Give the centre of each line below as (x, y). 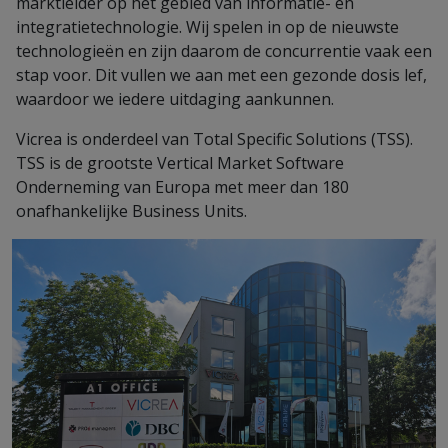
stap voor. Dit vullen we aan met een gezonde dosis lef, (221, 75)
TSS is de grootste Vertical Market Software (180, 163)
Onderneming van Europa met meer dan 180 (182, 187)
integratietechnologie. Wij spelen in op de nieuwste (207, 27)
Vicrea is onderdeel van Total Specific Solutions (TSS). (214, 139)
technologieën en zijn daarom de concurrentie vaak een (224, 51)
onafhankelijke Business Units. (131, 211)
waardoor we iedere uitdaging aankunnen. (175, 99)
